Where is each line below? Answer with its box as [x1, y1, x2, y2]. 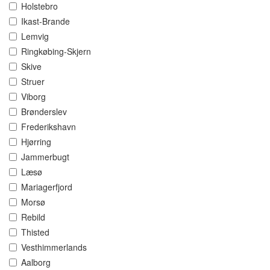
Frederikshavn [21, 121, 76, 133]
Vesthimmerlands [21, 241, 87, 254]
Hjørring [21, 136, 51, 148]
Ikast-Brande [21, 15, 70, 28]
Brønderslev [21, 105, 67, 118]
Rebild [21, 211, 45, 224]
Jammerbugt [21, 151, 69, 163]
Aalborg [21, 256, 51, 269]
